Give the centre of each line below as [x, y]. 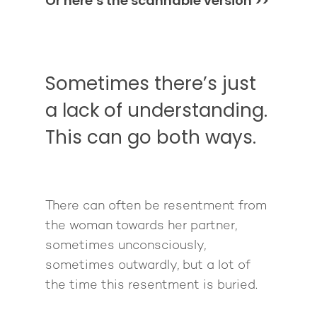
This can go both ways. [153, 137]
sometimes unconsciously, [126, 246]
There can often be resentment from [156, 206]
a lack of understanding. [156, 110]
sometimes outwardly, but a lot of [148, 265]
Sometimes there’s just [151, 83]
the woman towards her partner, [141, 226]
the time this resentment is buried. [151, 285]
